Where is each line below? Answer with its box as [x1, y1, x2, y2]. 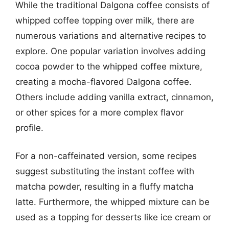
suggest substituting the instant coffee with [15, 166, 194, 176]
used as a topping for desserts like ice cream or [15, 212, 211, 222]
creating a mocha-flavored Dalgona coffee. [15, 76, 192, 87]
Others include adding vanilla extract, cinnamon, [15, 91, 214, 102]
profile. [15, 122, 43, 133]
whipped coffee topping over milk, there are [15, 15, 194, 26]
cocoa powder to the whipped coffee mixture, [15, 61, 202, 72]
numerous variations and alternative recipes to [15, 30, 206, 41]
